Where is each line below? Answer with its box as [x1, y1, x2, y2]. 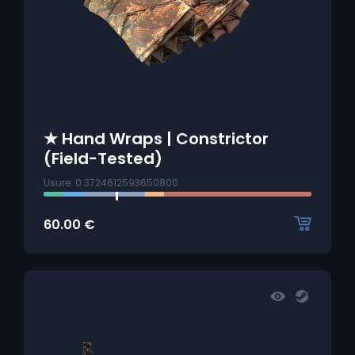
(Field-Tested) [44, 147, 162, 170]
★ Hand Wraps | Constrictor [44, 128, 269, 150]
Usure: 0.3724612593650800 [44, 176, 178, 189]
